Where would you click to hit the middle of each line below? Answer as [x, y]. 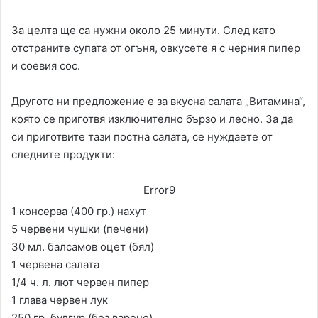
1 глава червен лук [60, 300]
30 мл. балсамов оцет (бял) [83, 247]
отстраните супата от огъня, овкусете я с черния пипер [156, 48]
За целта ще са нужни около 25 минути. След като [143, 31]
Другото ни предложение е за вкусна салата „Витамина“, [158, 102]
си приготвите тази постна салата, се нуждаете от [142, 137]
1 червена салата [55, 265]
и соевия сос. [46, 66]
